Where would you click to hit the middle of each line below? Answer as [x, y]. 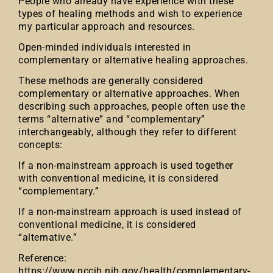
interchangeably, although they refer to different [128, 132]
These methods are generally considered [111, 81]
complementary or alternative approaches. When [129, 94]
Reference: [42, 258]
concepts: [41, 145]
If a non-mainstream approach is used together [126, 165]
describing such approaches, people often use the [132, 106]
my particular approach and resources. [107, 27]
